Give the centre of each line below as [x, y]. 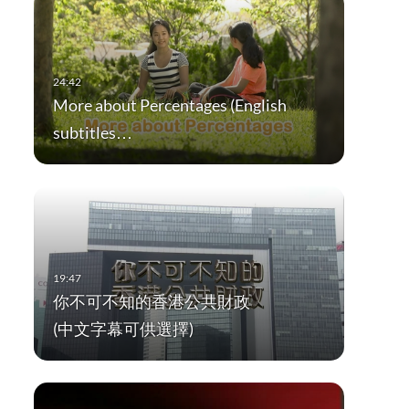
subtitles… [92, 133]
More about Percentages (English [169, 105]
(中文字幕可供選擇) [123, 329]
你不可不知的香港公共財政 [151, 302]
